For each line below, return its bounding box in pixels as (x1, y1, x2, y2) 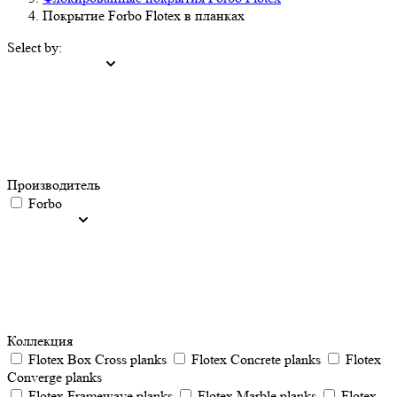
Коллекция (7, 332, 73, 349)
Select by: (7, 39, 62, 56)
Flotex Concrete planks (191, 351, 321, 368)
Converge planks (7, 369, 102, 385)
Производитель (7, 176, 100, 193)
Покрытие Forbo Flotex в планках (43, 7, 245, 24)
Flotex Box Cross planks (28, 351, 167, 368)
